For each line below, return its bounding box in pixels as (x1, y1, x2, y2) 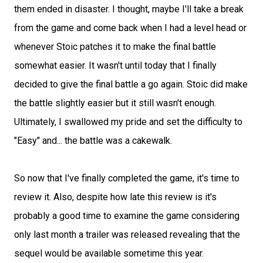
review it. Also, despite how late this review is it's (14, 191, 217, 203)
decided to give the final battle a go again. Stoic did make (14, 79, 248, 90)
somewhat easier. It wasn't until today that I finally (14, 60, 217, 71)
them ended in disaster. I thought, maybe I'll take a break (14, 4, 244, 15)
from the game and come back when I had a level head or (14, 22, 247, 33)
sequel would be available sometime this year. (14, 248, 204, 259)
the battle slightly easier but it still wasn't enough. (14, 97, 216, 109)
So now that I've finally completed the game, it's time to (14, 173, 240, 184)
